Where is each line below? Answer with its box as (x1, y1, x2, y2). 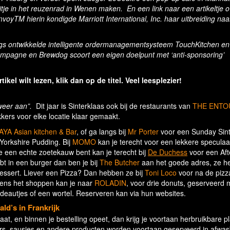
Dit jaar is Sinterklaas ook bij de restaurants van (32, 101, 193, 111)
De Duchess (148, 147, 187, 158)
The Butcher (100, 157, 140, 168)
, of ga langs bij (76, 126, 128, 137)
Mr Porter (128, 126, 159, 137)
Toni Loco (145, 167, 177, 178)
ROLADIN (94, 178, 126, 188)
